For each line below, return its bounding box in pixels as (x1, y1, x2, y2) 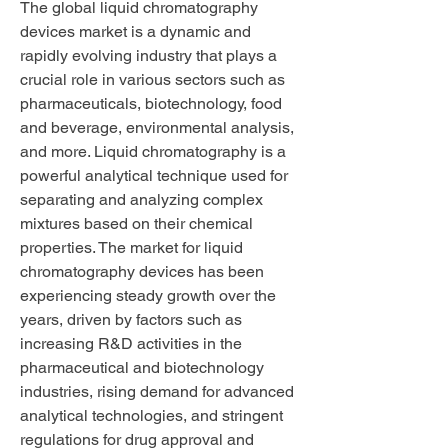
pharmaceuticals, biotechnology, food (20, 94, 282, 113)
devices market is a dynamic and (20, 22, 251, 41)
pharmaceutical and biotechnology (20, 358, 264, 377)
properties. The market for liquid (20, 238, 243, 257)
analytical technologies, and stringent (20, 406, 283, 425)
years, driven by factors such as (20, 310, 242, 329)
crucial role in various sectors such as (20, 70, 285, 89)
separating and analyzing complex (20, 190, 263, 209)
